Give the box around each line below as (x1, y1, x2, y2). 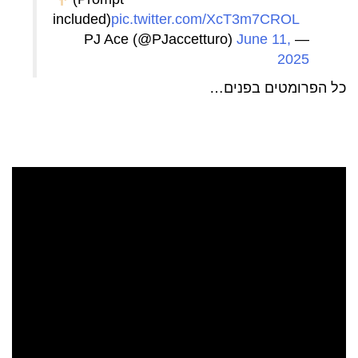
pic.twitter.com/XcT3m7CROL (111, 10, 300, 27)
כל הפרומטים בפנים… (209, 79, 346, 96)
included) (53, 10, 112, 27)
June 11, (236, 30, 291, 47)
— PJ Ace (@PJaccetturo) (290, 30, 309, 47)
